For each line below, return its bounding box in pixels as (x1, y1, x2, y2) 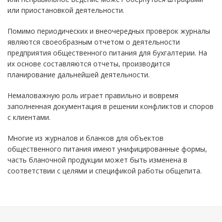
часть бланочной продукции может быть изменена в (7, 155, 187, 165)
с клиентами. (7, 112, 51, 122)
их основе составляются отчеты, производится (7, 59, 170, 68)
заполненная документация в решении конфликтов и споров (7, 102, 214, 111)
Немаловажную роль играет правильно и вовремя (7, 91, 178, 100)
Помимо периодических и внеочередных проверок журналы (7, 26, 210, 36)
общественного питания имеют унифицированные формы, (7, 144, 207, 154)
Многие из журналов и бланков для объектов (7, 133, 164, 143)
